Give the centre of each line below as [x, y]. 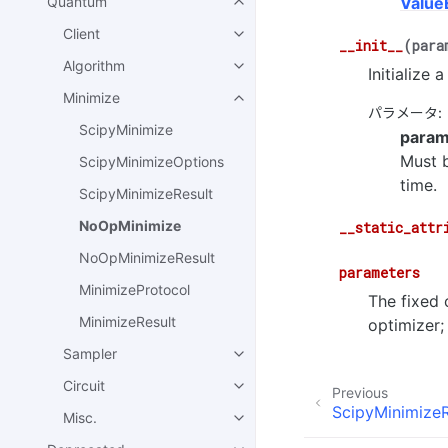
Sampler [90, 354]
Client [81, 34]
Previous [360, 393]
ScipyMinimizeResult [146, 194]
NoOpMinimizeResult [147, 258]
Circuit [84, 386]
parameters [379, 273]
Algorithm [94, 66]
